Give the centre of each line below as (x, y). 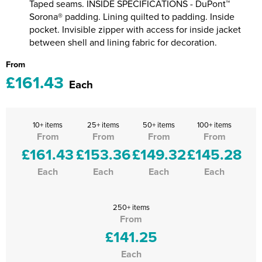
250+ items (131, 207)
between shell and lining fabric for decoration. (123, 42)
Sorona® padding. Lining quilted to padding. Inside (132, 16)
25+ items (103, 125)
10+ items (48, 125)
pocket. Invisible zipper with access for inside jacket (135, 29)
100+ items (214, 125)
